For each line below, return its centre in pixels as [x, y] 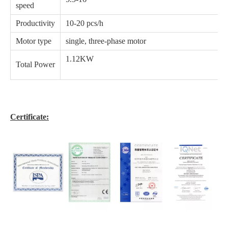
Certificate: [30, 117]
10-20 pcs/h [84, 23]
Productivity [35, 23]
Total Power [35, 64]
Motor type [34, 41]
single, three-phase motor [106, 41]
